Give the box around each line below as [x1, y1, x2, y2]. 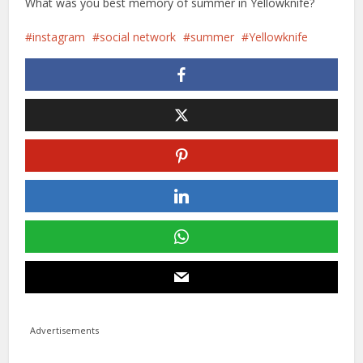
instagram [32, 28, 86, 45]
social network [100, 28, 177, 45]
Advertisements [29, 323, 99, 336]
